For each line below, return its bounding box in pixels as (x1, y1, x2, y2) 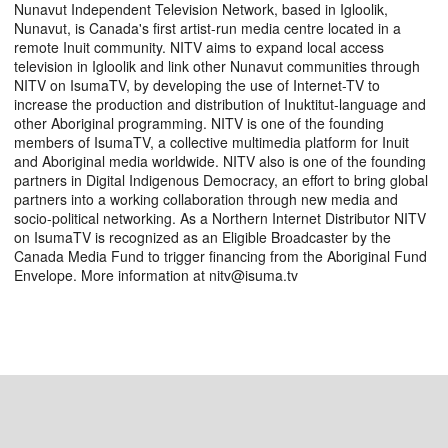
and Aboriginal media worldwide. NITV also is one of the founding (14, 150, 426, 171)
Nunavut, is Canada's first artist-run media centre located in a (14, 17, 401, 38)
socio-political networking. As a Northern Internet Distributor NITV (14, 207, 426, 228)
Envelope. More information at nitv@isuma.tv (14, 264, 298, 285)
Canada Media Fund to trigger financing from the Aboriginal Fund (14, 245, 427, 266)
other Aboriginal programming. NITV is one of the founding (14, 112, 384, 133)
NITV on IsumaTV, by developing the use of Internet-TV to (14, 74, 380, 95)
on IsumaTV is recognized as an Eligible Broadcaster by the (14, 226, 391, 247)
